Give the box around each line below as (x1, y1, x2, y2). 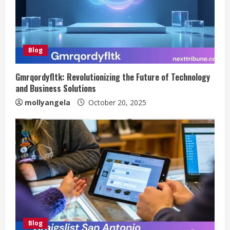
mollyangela (25, 97, 70, 107)
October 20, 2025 (86, 97, 146, 107)
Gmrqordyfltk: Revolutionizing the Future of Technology (15, 70, 210, 83)
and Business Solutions (15, 82, 96, 94)
